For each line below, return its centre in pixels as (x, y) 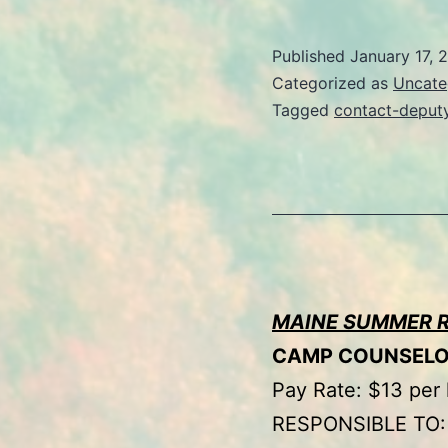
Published (311, 55)
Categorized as (332, 82)
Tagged (303, 109)
